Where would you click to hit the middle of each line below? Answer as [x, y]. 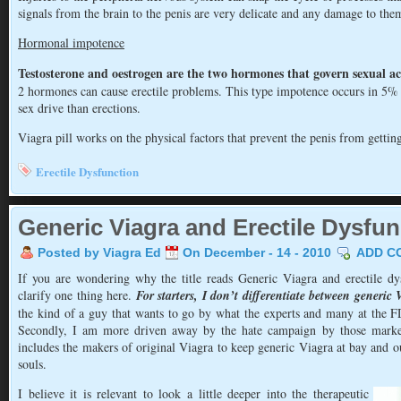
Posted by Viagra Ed [99, 252]
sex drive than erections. [79, 108]
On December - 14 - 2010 [257, 252]
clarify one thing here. [77, 295]
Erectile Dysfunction [87, 171]
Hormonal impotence [71, 43]
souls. [32, 364]
